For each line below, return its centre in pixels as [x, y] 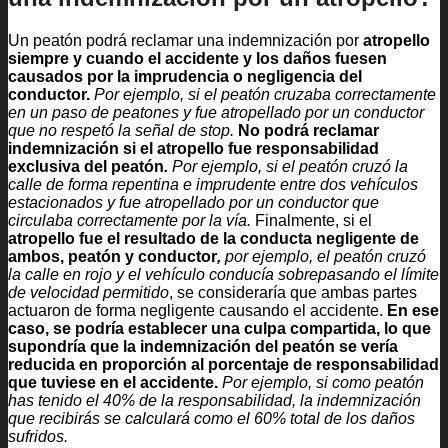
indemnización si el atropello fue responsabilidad [193, 148]
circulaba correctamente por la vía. [129, 220]
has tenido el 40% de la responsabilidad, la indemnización [214, 400]
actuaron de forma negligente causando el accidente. [197, 310]
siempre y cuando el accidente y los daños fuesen [197, 58]
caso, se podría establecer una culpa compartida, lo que [219, 328]
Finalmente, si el [311, 220]
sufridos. [38, 436]
